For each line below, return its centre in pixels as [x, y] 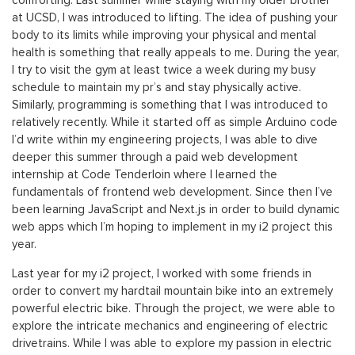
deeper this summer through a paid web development [155, 157]
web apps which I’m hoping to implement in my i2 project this [172, 227]
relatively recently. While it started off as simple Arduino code [175, 122]
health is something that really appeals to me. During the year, [176, 53]
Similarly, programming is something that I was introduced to [170, 105]
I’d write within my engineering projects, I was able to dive [165, 140]
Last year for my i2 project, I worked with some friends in [162, 274]
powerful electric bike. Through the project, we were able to [174, 309]
